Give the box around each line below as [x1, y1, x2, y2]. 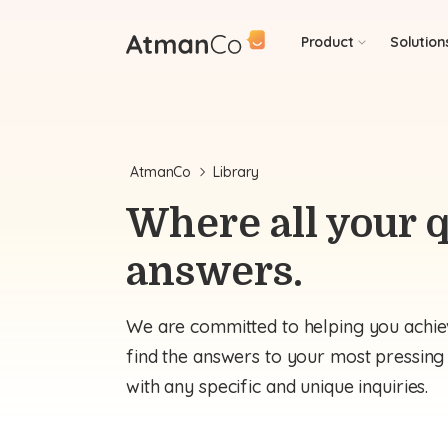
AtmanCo [130, 163, 192, 181]
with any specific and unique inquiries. [126, 375, 429, 398]
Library [213, 163, 259, 181]
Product [300, 32, 354, 51]
